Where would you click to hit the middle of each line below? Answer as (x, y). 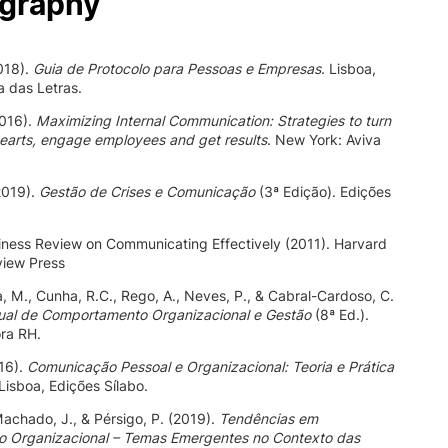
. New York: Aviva (324, 139)
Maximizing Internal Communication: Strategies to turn (213, 120)
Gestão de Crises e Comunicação (147, 191)
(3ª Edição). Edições (323, 191)
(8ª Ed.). (340, 314)
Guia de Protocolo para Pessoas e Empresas (177, 68)
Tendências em (268, 418)
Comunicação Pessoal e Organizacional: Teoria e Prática (210, 366)
